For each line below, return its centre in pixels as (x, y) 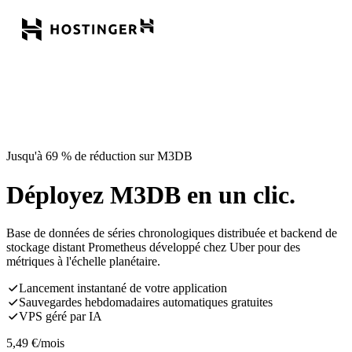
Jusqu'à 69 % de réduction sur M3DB (99, 156)
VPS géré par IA (60, 317)
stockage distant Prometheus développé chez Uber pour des (153, 247)
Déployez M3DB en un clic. (151, 194)
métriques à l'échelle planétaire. (83, 262)
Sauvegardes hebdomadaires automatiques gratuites (146, 302)
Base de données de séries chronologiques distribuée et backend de (172, 233)
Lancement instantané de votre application (123, 288)
